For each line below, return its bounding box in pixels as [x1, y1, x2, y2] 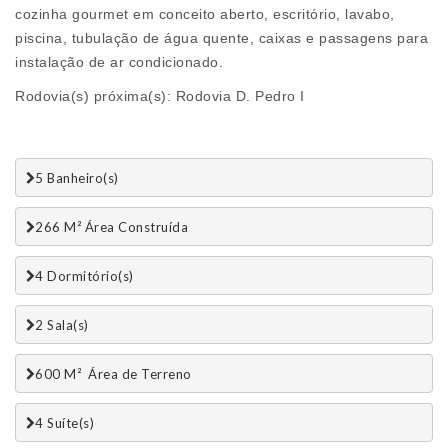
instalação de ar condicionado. [15, 54, 223, 71]
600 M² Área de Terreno [35, 365, 192, 382]
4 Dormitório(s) [35, 267, 134, 284]
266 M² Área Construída [35, 218, 188, 235]
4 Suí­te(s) [35, 414, 94, 431]
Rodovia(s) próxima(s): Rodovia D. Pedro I [15, 88, 305, 105]
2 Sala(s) [35, 316, 89, 333]
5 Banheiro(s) [35, 169, 119, 186]
